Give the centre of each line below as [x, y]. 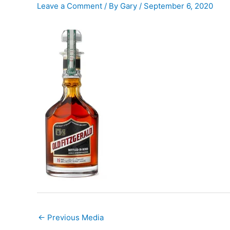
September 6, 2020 [178, 6]
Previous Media [74, 217]
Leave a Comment [70, 6]
